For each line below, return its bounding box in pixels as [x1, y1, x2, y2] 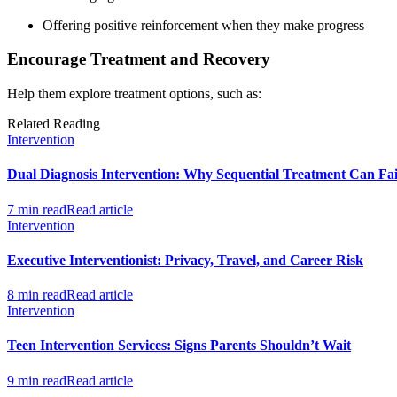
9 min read [7, 372, 66, 388]
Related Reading [7, 116, 100, 132]
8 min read [7, 287, 66, 303]
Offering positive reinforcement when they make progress [43, 17, 364, 33]
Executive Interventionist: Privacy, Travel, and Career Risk [7, 252, 363, 268]
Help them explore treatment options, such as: [7, 86, 261, 102]
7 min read [7, 201, 66, 217]
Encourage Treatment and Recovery [7, 50, 270, 69]
